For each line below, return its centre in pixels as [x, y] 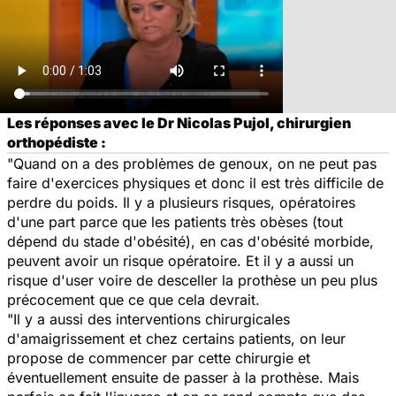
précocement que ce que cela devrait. [136, 299]
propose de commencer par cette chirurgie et [159, 358]
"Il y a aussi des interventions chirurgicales [148, 319]
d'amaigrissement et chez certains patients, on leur [176, 338]
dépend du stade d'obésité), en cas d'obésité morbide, [190, 241]
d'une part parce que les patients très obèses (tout [175, 221]
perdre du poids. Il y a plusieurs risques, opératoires [181, 202]
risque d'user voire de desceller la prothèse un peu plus [192, 280]
